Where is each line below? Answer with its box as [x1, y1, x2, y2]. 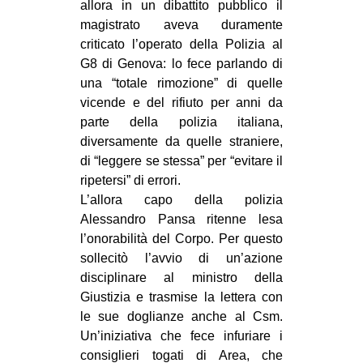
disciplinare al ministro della [80, 271, 283, 285]
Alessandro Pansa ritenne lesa [80, 212, 283, 227]
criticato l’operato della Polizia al [80, 37, 283, 52]
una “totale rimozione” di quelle [80, 76, 283, 91]
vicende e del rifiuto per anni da [80, 96, 283, 110]
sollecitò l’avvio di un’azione [80, 251, 283, 266]
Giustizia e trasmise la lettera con [80, 290, 283, 305]
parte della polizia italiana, [80, 115, 283, 130]
